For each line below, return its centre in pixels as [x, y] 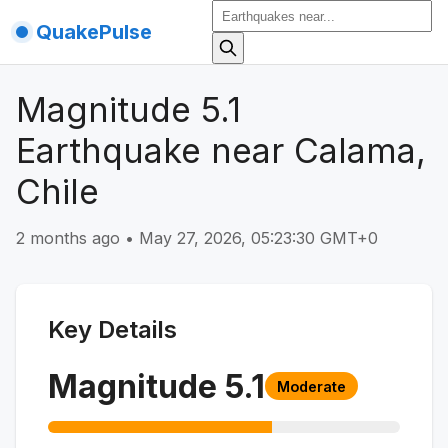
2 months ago [68, 237]
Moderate [311, 386]
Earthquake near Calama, [221, 150]
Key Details [112, 329]
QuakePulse [94, 32]
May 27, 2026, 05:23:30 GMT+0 [258, 237]
